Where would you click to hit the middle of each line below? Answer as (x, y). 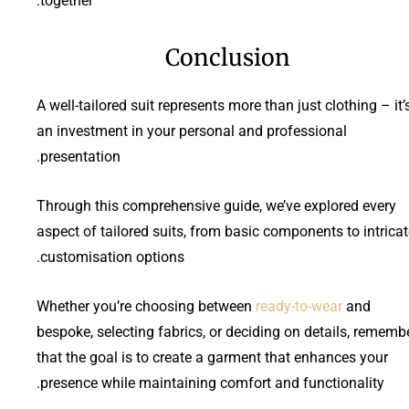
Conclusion (227, 57)
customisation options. (112, 257)
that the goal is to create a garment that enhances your (212, 357)
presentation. (80, 156)
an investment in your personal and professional (192, 131)
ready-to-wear (299, 306)
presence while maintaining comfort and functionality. (212, 383)
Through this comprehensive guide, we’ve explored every (216, 205)
